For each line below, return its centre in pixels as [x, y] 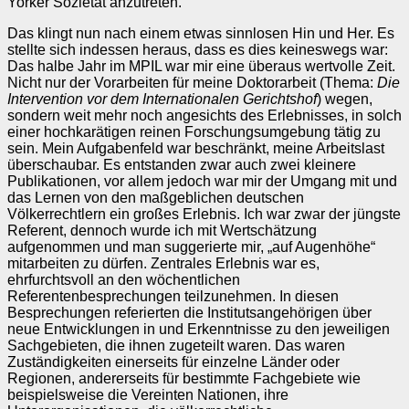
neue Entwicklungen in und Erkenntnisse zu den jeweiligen [199, 329]
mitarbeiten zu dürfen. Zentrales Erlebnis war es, [163, 263]
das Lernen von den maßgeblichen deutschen [156, 197]
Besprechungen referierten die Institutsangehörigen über [189, 312]
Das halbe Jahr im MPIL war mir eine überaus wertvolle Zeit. [201, 66]
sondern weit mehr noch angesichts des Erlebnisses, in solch [204, 115]
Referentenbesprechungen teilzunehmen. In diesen [173, 296]
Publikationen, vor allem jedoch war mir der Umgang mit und [202, 181]
